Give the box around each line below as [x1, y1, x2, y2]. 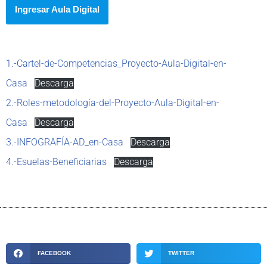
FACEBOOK [37, 250, 71, 257]
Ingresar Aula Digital [15, 4, 100, 14]
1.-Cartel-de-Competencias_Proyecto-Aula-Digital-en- [6, 58, 226, 69]
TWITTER [167, 250, 194, 257]
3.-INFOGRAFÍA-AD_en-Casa [6, 136, 123, 148]
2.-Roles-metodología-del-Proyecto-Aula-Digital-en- [6, 97, 219, 108]
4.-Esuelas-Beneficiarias [6, 156, 107, 167]
